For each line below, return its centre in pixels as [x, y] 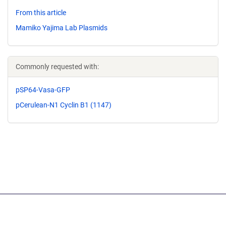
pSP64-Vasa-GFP [43, 90]
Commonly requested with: [57, 66]
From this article [41, 13]
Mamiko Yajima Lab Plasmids [62, 27]
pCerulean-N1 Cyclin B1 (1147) [64, 105]
